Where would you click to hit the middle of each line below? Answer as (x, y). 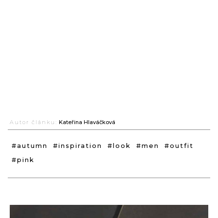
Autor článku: (34, 122)
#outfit (179, 146)
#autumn (30, 146)
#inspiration (78, 146)
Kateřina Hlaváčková (87, 122)
